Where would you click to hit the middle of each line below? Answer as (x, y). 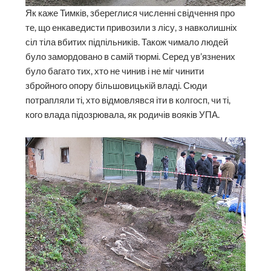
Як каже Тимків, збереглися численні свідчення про (130, 13)
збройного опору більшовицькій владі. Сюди (116, 85)
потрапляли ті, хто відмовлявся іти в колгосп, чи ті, (128, 100)
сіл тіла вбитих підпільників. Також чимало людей (127, 42)
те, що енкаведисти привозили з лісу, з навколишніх (132, 27)
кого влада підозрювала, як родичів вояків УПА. (123, 114)
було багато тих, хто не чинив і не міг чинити (115, 71)
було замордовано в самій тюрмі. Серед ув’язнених (131, 56)
